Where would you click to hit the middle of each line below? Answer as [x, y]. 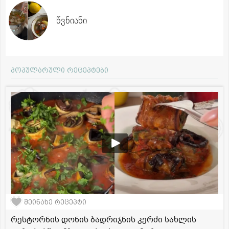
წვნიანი [72, 20]
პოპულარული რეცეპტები [60, 70]
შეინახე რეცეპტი [55, 202]
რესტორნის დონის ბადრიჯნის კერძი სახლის [104, 220]
